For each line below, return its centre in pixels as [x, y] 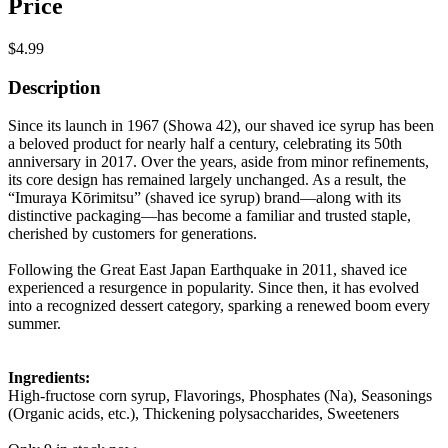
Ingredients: [49, 378]
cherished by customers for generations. [132, 234]
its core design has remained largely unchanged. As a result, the [207, 180]
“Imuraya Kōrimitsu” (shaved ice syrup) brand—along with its [204, 198]
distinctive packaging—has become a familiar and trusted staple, [209, 216]
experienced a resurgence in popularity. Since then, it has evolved [213, 288]
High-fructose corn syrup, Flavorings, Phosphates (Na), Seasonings [220, 396]
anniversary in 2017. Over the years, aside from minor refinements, [218, 162]
